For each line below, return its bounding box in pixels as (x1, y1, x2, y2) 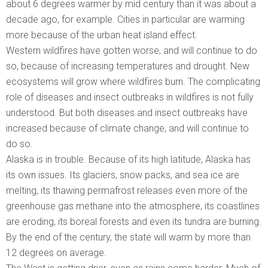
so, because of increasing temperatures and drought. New (6, 60, 249, 72)
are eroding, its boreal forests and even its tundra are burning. (6, 216, 261, 228)
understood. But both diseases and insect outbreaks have (6, 107, 248, 119)
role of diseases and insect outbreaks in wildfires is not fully (6, 92, 254, 103)
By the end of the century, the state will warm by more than (6, 232, 251, 243)
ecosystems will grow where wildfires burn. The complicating (6, 76, 260, 88)
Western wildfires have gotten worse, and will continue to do (6, 45, 257, 57)
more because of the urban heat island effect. (6, 29, 197, 41)
